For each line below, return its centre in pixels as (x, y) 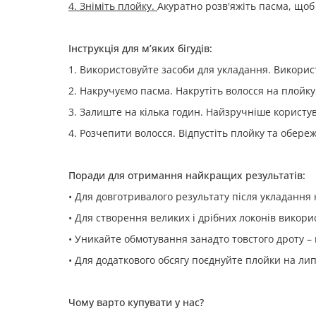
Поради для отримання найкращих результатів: (187, 175)
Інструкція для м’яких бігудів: (140, 48)
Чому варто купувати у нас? (136, 302)
